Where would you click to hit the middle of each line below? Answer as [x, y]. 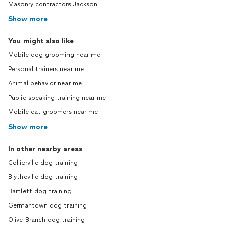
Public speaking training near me [57, 98]
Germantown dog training [48, 205]
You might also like [41, 41]
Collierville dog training [43, 163]
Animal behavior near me [45, 83]
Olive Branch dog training [47, 220]
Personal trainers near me [46, 69]
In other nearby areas [45, 149]
